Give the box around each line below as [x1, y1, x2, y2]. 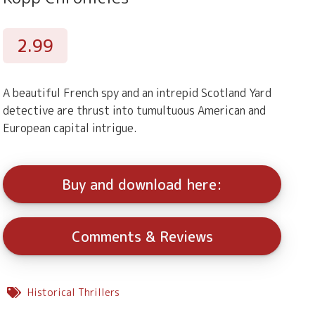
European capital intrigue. [3, 120, 137, 136]
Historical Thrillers [27, 285, 120, 300]
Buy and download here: [62, 174, 222, 195]
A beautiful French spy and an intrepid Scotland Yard [3, 85, 271, 101]
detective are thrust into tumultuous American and [3, 103, 266, 119]
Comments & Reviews [71, 226, 213, 247]
